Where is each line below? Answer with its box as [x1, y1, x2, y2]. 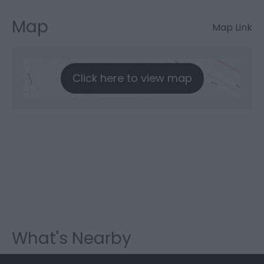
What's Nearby [12, 227, 131, 250]
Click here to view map [72, 71, 192, 86]
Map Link [212, 21, 252, 35]
